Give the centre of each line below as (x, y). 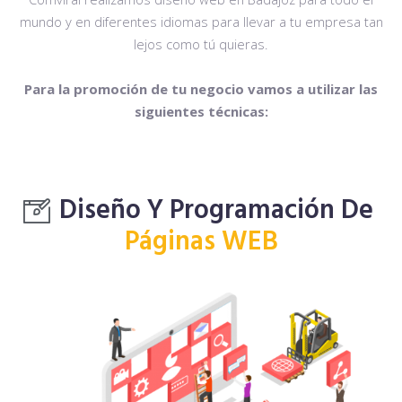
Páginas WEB (201, 242)
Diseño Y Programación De (216, 211)
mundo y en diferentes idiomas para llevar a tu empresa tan (201, 22)
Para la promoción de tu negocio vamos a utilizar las (201, 89)
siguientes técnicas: (201, 111)
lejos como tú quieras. (201, 44)
